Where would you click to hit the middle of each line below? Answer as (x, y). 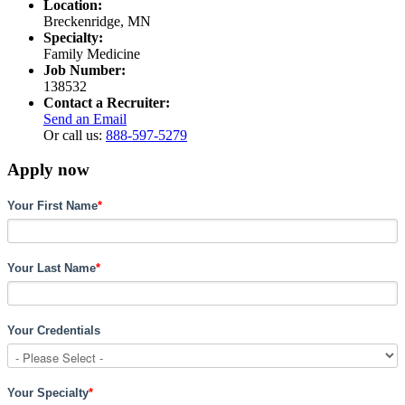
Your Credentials (54, 330)
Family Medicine (92, 53)
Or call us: (75, 135)
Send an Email (85, 118)
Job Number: (85, 70)
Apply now (48, 170)
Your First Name (52, 205)
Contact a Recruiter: (107, 102)
